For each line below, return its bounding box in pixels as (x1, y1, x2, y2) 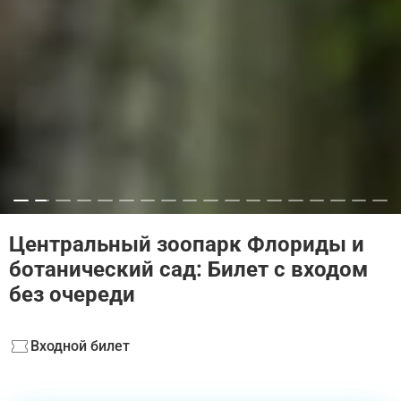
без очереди (9, 282, 135, 308)
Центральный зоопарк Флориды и (9, 232, 364, 258)
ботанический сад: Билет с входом (9, 257, 368, 283)
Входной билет (30, 337, 130, 355)
